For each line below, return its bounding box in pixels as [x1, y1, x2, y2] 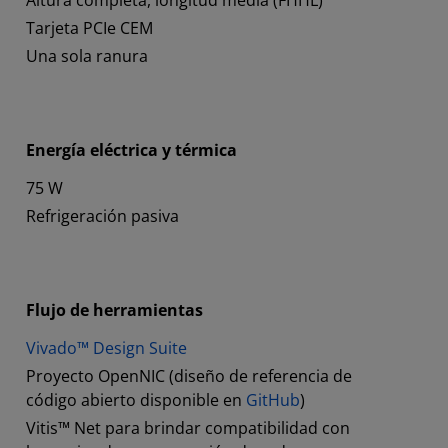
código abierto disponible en [26, 389, 246, 412]
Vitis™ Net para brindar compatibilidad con [26, 417, 350, 440]
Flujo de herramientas [26, 299, 203, 322]
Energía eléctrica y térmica [26, 139, 237, 162]
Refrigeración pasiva [26, 205, 179, 228]
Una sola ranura [26, 45, 148, 68]
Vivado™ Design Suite [26, 337, 187, 360]
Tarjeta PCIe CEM [26, 17, 153, 40]
